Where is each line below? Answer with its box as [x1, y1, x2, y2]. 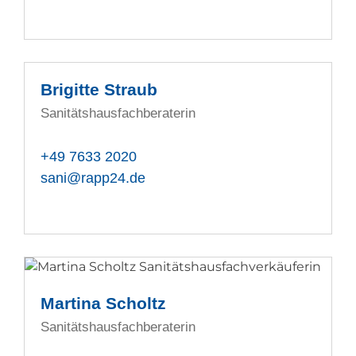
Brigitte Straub [41, 80, 158, 99]
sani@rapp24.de [41, 168, 146, 186]
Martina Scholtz [41, 294, 167, 313]
